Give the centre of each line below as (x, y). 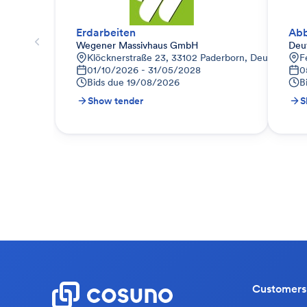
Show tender (115, 101)
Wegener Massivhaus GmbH (137, 45)
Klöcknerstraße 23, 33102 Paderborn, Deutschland (196, 58)
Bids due (106, 82)
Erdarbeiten (106, 32)
